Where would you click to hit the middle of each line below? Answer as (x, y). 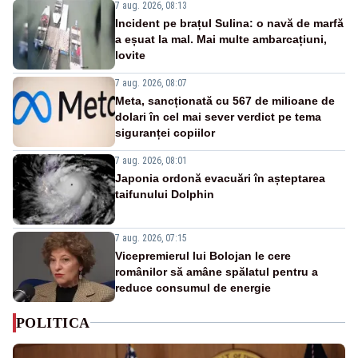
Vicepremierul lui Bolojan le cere (203, 255)
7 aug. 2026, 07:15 (151, 238)
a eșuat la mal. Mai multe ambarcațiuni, (221, 39)
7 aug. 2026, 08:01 (151, 160)
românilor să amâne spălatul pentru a (217, 271)
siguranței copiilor (165, 132)
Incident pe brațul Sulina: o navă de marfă (229, 23)
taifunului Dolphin (165, 194)
